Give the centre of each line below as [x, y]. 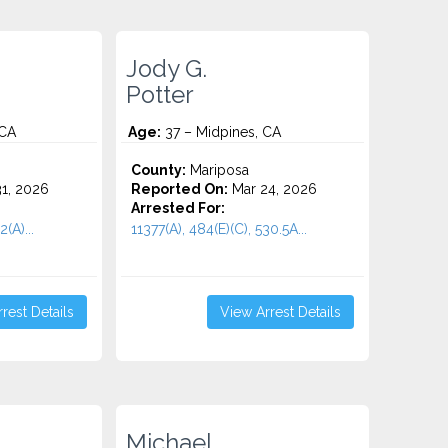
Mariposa [218, 170]
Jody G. [167, 69]
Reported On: [180, 189]
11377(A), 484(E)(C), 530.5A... [219, 229]
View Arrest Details [280, 312]
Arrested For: [178, 208]
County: [159, 170]
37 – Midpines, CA [221, 132]
